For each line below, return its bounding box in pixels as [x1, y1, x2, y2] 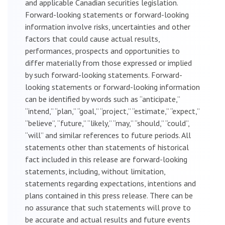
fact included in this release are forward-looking [25, 154, 187, 164]
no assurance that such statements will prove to [25, 202, 191, 212]
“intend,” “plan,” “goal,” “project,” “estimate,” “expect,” [25, 105, 199, 116]
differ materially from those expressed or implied [25, 57, 192, 68]
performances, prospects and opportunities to [25, 45, 180, 56]
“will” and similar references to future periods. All [25, 130, 191, 140]
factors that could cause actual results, [25, 33, 160, 44]
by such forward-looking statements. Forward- [25, 69, 182, 80]
